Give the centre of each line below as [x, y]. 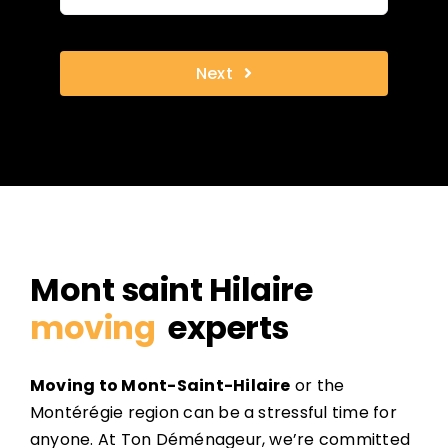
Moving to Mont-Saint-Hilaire [160, 385]
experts [225, 327]
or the [317, 385]
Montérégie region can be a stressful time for [213, 412]
